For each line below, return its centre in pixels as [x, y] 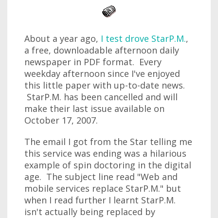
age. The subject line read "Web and [101, 177]
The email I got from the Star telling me [108, 142]
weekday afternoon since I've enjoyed [102, 73]
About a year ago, [63, 38]
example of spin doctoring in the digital [108, 165]
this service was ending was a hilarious [105, 153]
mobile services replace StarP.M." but [103, 188]
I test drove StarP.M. [143, 38]
